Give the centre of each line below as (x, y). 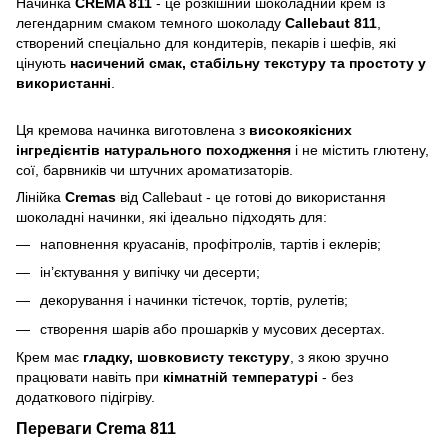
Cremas (90, 196)
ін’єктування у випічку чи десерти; (150, 271)
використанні (63, 82)
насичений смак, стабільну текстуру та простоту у (248, 62)
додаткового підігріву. (85, 397)
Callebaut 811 (331, 22)
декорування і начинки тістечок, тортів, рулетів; (194, 300)
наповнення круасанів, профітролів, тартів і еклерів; (210, 243)
